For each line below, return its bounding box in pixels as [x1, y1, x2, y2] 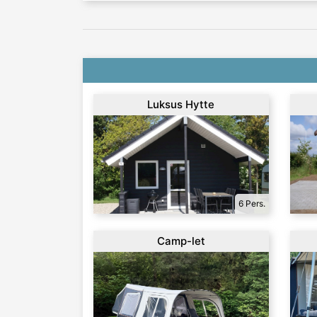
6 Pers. [238, 198, 265, 209]
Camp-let [156, 234, 205, 248]
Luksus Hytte [147, 98, 215, 112]
